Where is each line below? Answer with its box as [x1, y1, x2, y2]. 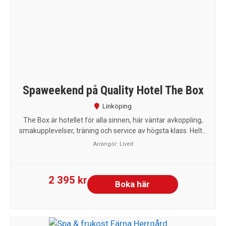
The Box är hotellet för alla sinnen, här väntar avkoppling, [23, 116, 203, 124]
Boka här [115, 179, 150, 189]
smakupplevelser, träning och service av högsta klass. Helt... [19, 126, 207, 135]
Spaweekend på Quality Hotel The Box [22, 83, 204, 97]
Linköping [102, 102, 132, 110]
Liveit [119, 140, 133, 147]
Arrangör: [93, 140, 120, 147]
